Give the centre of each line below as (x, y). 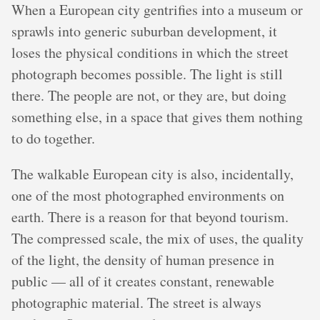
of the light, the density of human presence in (143, 260)
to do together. (53, 139)
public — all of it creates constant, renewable (143, 281)
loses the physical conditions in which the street (150, 53)
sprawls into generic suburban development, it (144, 31)
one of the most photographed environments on (148, 196)
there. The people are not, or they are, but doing (149, 96)
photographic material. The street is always (136, 303)
